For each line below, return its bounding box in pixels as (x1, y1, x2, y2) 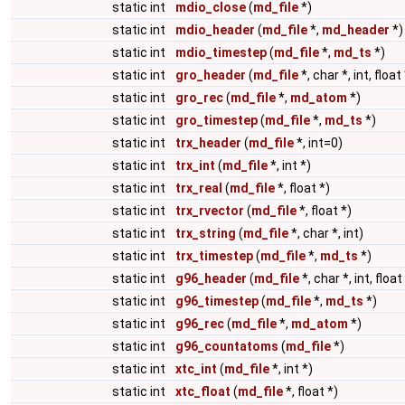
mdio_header (175, 23, 255, 37)
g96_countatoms (175, 339, 278, 353)
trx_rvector (175, 203, 244, 218)
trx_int (175, 158, 215, 173)
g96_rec (175, 316, 224, 331)
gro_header (175, 68, 246, 82)
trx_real (175, 181, 222, 195)
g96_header (175, 271, 247, 286)
